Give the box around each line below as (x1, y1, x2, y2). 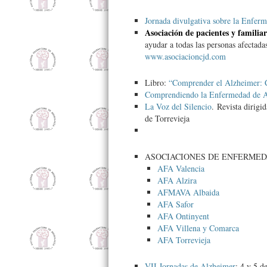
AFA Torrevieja (157, 234, 210, 246)
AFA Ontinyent (157, 210, 209, 222)
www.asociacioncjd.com (145, 51, 229, 62)
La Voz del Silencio (145, 101, 212, 112)
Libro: (145, 77, 166, 88)
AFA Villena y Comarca (157, 222, 239, 234)
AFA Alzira (157, 175, 197, 186)
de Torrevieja (145, 113, 190, 124)
